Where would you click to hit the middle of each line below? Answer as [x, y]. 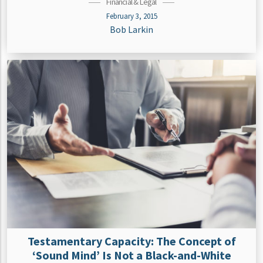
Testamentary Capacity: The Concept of [131, 241]
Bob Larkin [131, 30]
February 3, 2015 [131, 16]
